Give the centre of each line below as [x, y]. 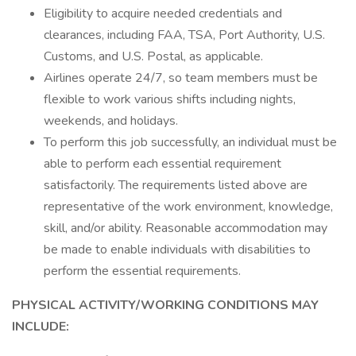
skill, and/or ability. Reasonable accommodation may [186, 228]
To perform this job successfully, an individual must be [190, 142]
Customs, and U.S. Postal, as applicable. [153, 56]
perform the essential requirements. [142, 271]
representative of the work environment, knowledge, [188, 207]
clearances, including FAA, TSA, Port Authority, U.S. [184, 35]
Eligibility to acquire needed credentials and [163, 14]
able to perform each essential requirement [163, 164]
